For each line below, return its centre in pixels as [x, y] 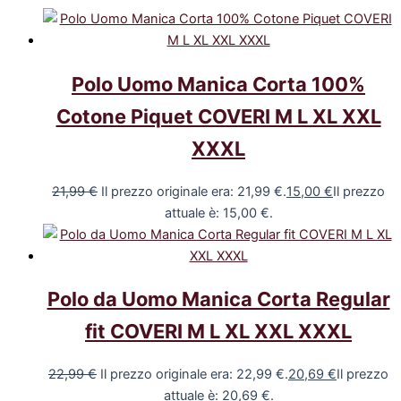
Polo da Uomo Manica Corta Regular [218, 299]
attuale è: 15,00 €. [218, 213]
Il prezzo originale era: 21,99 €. [194, 191]
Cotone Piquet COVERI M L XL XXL [218, 116]
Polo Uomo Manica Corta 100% [218, 84]
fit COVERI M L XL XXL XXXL [218, 331]
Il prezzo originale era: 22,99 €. [194, 374]
